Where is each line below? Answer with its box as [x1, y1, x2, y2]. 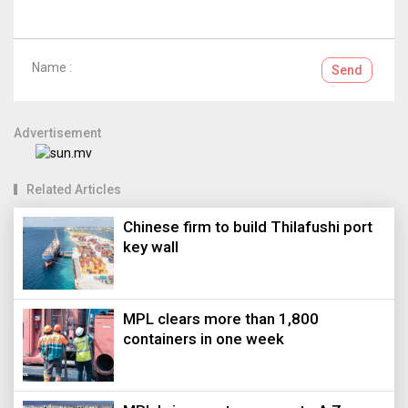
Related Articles [26, 182, 121, 198]
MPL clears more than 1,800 [123, 310, 319, 329]
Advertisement [14, 126, 101, 141]
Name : [32, 60, 72, 76]
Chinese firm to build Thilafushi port [123, 218, 372, 237]
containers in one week [123, 330, 284, 349]
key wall [123, 238, 178, 257]
